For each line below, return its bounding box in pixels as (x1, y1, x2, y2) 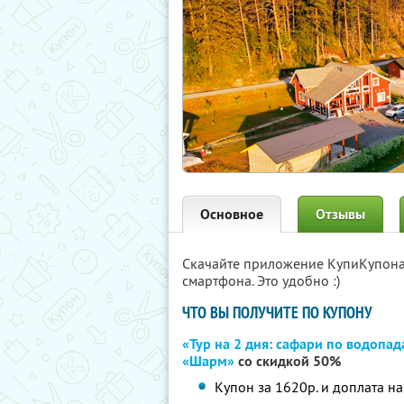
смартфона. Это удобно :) (182, 271, 340, 289)
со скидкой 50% (234, 352, 341, 371)
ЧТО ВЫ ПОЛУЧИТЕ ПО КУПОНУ (182, 302, 372, 323)
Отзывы (316, 205, 365, 224)
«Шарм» (182, 352, 234, 371)
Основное (200, 205, 263, 224)
